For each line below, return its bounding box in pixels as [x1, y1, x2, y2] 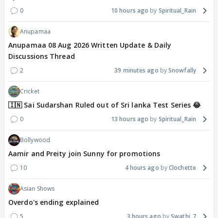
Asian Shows [20, 184, 55, 193]
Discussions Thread [8, 52, 75, 61]
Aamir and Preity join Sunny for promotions [8, 149, 161, 159]
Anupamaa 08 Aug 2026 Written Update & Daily [8, 40, 172, 50]
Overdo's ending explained [8, 198, 99, 207]
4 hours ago [125, 163, 159, 172]
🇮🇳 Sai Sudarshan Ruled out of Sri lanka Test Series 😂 [8, 100, 201, 110]
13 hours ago [110, 115, 149, 124]
